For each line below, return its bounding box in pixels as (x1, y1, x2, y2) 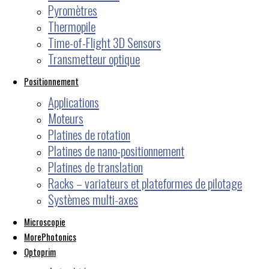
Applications (48, 92, 99, 111)
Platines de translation (48, 157, 143, 176)
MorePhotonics (24, 229, 76, 243)
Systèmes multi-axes (48, 189, 138, 208)
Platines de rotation (48, 124, 130, 144)
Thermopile (48, 16, 95, 35)
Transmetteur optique (48, 49, 140, 68)
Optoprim (24, 244, 56, 258)
